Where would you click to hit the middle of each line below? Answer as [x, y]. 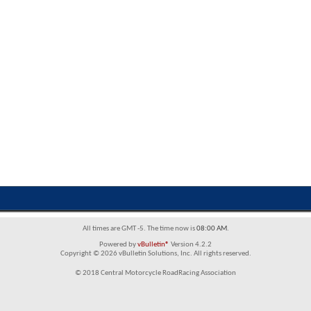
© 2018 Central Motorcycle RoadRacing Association [155, 273]
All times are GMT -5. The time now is [139, 229]
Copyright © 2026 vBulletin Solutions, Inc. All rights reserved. [155, 254]
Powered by [118, 245]
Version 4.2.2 [191, 245]
